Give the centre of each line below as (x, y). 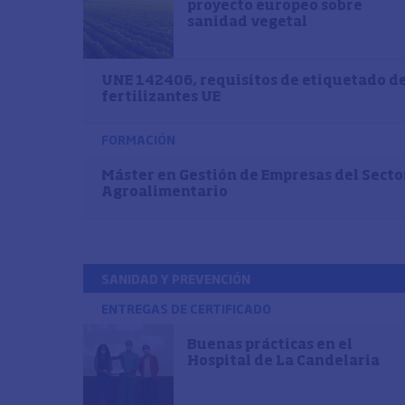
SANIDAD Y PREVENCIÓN (176, 278)
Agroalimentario (165, 192)
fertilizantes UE (161, 97)
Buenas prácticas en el (270, 345)
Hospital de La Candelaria (283, 361)
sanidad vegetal (247, 22)
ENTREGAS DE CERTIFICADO (186, 308)
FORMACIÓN (138, 139)
